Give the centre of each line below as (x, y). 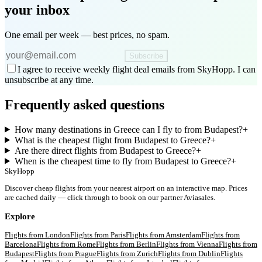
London (58, 235)
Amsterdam (183, 235)
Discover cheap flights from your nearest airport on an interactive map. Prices (126, 188)
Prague (86, 254)
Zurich (147, 254)
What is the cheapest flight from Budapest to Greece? (112, 140)
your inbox (37, 10)
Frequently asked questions (85, 104)
